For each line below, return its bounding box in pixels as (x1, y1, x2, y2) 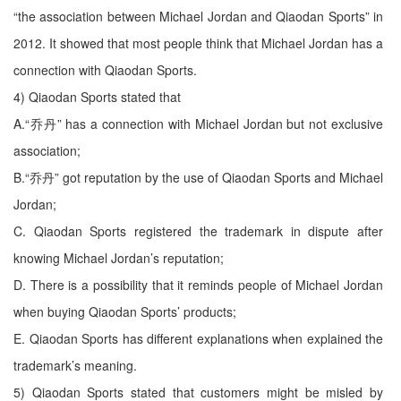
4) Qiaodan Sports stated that (13, 88, 181, 106)
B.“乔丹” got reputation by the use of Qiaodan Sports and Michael (13, 168, 383, 186)
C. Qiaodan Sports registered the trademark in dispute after (13, 222, 383, 240)
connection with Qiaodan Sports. (13, 61, 197, 79)
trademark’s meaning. (13, 356, 137, 374)
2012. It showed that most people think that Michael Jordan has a (13, 34, 383, 52)
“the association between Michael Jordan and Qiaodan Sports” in (13, 7, 383, 25)
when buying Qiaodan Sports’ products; (13, 303, 236, 320)
